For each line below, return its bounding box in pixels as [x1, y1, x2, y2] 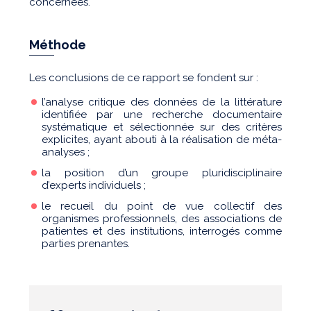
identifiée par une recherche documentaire [42, 108, 282, 121]
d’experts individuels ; [42, 178, 146, 192]
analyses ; [42, 145, 90, 158]
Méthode [29, 37, 86, 53]
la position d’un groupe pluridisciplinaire [42, 166, 282, 179]
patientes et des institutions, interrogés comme [42, 224, 282, 237]
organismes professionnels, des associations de [42, 212, 282, 225]
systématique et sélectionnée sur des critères [42, 120, 282, 133]
